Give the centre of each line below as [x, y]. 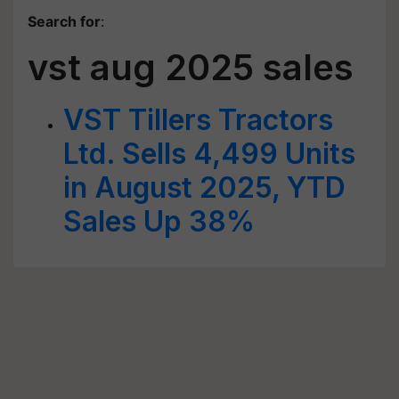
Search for [64, 21]
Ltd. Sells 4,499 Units [209, 154]
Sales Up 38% [159, 221]
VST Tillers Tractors [198, 120]
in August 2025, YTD [204, 187]
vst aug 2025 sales [191, 67]
